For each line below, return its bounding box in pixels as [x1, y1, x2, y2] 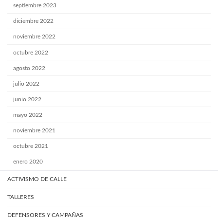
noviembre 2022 [13, 34, 56, 40]
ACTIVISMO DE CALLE [7, 176, 67, 182]
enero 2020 [13, 159, 43, 165]
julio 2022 [13, 80, 40, 87]
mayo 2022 [13, 112, 43, 118]
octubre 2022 [13, 49, 49, 55]
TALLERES [7, 194, 34, 200]
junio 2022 [13, 96, 42, 102]
